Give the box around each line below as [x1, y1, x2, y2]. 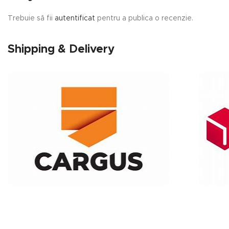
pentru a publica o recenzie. [95, 14, 193, 22]
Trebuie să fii [8, 14, 55, 22]
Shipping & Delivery [8, 43, 114, 55]
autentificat [55, 14, 95, 22]
